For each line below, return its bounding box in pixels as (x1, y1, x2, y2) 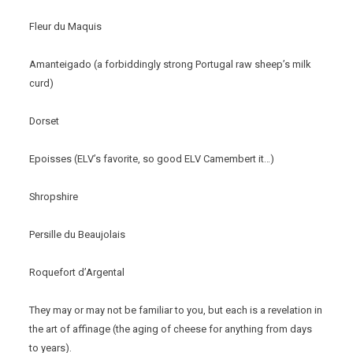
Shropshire (29, 191, 79, 203)
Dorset (29, 115, 60, 128)
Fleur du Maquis (29, 20, 102, 33)
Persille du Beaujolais (29, 229, 126, 241)
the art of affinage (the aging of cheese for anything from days (29, 323, 313, 336)
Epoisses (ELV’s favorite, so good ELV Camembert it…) (29, 153, 275, 165)
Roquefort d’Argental (29, 266, 125, 279)
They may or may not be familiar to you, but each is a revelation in (29, 304, 323, 317)
